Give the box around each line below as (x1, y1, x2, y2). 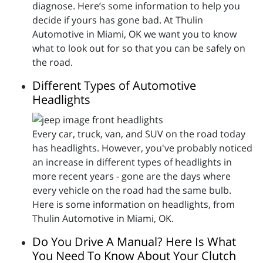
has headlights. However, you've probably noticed (32, 141, 252, 154)
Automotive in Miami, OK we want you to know (32, 28, 237, 41)
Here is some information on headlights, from (32, 197, 235, 211)
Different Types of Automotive (32, 77, 196, 94)
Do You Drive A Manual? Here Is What (32, 233, 236, 249)
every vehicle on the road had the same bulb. (32, 183, 231, 197)
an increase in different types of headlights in (32, 155, 232, 168)
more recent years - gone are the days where (32, 169, 231, 183)
